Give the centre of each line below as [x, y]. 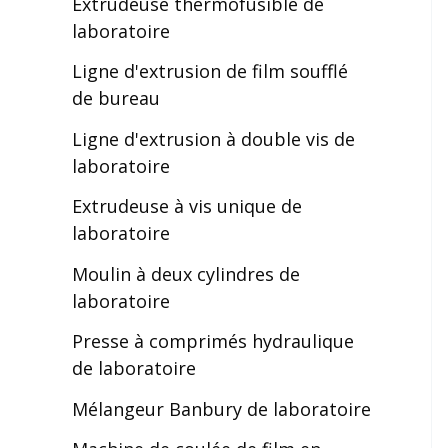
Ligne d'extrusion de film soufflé [210, 71]
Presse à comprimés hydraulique [213, 341]
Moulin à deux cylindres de [186, 273]
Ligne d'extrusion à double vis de [213, 138]
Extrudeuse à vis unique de [187, 206]
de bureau [116, 98]
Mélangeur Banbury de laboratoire [221, 408]
